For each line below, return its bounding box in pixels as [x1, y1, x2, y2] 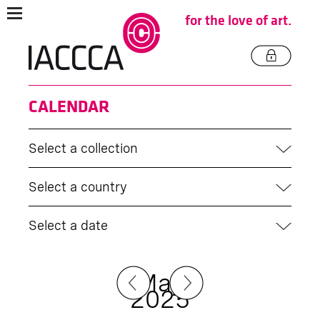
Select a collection [29, 141, 138, 156]
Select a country [29, 179, 127, 194]
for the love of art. [185, 12, 291, 29]
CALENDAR [29, 96, 109, 118]
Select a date [29, 218, 108, 233]
